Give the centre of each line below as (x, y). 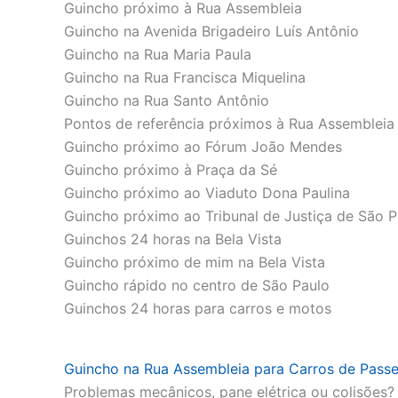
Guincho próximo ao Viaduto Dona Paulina (207, 192)
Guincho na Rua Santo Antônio (167, 100)
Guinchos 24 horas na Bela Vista (173, 239)
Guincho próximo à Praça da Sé (171, 169)
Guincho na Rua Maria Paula (158, 54)
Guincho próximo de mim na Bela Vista (195, 262)
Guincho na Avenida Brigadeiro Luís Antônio (211, 31)
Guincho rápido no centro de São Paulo (197, 285)
